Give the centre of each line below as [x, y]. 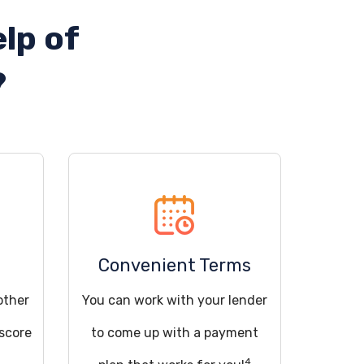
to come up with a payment [174, 333]
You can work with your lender [174, 300]
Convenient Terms [174, 265]
